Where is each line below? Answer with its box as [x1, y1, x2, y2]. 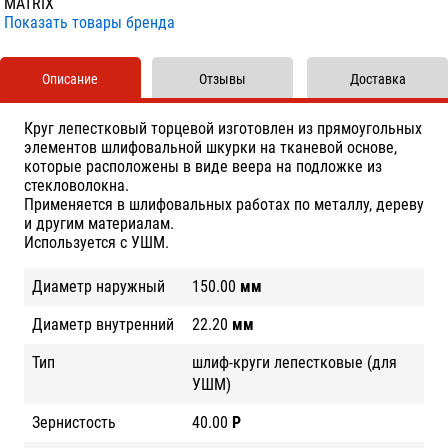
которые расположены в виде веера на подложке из [24, 156, 382, 176]
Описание [42, 70, 99, 88]
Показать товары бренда [4, 12, 175, 32]
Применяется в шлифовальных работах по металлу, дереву [24, 194, 424, 214]
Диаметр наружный [32, 276, 165, 296]
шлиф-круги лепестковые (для [192, 352, 397, 372]
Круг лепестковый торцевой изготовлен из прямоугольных [24, 118, 422, 138]
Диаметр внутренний [32, 314, 174, 334]
